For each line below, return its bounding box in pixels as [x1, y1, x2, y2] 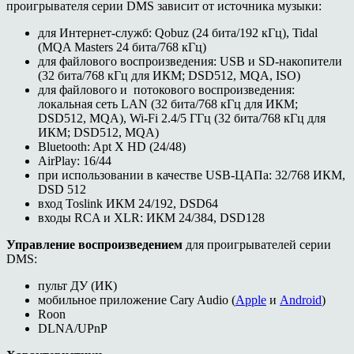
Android [280, 292, 322, 307]
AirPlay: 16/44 [38, 153, 111, 168]
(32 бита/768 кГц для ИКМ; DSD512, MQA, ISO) [38, 68, 300, 82]
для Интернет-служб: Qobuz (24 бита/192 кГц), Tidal [38, 25, 318, 40]
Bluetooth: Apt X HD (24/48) [38, 139, 186, 153]
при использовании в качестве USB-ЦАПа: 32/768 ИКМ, [38, 168, 345, 182]
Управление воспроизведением [6, 237, 183, 251]
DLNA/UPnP [38, 321, 107, 335]
